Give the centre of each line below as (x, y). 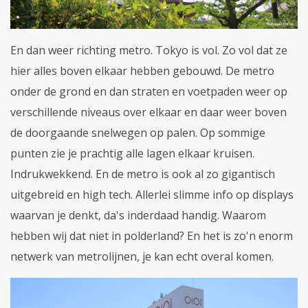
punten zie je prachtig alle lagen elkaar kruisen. (132, 154)
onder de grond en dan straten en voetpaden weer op (149, 92)
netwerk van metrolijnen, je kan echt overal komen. (142, 257)
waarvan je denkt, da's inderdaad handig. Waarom (138, 216)
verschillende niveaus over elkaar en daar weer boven (148, 112)
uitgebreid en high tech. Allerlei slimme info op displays (152, 195)
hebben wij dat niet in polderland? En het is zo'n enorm (152, 236)
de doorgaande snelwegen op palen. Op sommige (138, 133)
